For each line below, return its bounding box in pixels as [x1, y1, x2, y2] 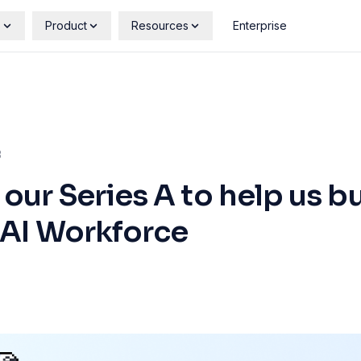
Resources [131, 19, 189, 32]
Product [45, 19, 87, 32]
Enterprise [233, 19, 287, 32]
